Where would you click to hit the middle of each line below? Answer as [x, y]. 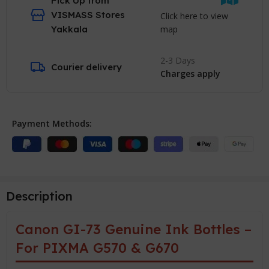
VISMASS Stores [88, 15]
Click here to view [194, 16]
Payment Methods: [52, 123]
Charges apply [190, 73]
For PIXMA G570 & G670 [98, 248]
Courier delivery [87, 67]
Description [40, 196]
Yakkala [70, 29]
